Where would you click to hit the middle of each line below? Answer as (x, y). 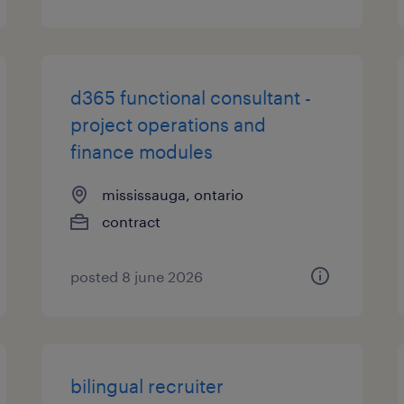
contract (132, 221)
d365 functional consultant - (191, 97)
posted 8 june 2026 (137, 276)
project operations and (169, 124)
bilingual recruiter (147, 386)
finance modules (142, 151)
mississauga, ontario (173, 194)
